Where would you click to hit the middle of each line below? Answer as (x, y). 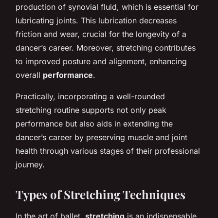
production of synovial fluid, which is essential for (107, 7)
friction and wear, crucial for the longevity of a (101, 34)
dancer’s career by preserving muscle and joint (101, 137)
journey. (30, 164)
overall (29, 75)
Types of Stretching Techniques (100, 194)
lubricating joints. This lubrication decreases (96, 20)
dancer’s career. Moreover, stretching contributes (106, 47)
